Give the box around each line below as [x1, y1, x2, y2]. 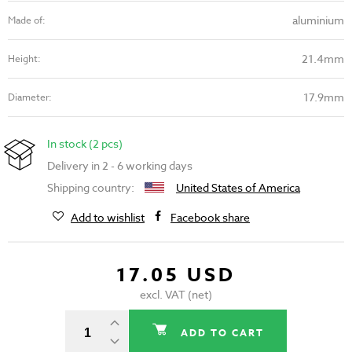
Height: [8, 52, 41, 66]
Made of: [8, 13, 46, 27]
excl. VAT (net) [140, 287, 212, 302]
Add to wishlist [71, 210, 145, 225]
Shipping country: [47, 180, 137, 196]
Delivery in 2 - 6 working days [47, 158, 192, 174]
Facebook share [170, 210, 250, 225]
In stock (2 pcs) [47, 136, 123, 152]
